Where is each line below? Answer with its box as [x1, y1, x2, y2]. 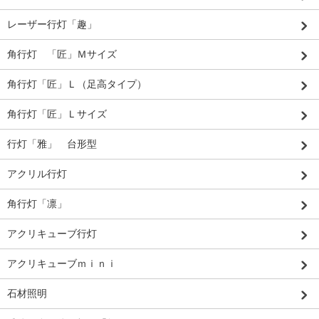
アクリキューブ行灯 [7, 227, 97, 239]
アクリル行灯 [7, 167, 67, 179]
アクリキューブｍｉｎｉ [7, 257, 117, 269]
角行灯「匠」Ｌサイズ [7, 108, 107, 120]
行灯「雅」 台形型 [7, 137, 97, 150]
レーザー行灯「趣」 [7, 18, 97, 30]
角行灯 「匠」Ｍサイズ [7, 48, 117, 60]
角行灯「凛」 [7, 197, 67, 209]
